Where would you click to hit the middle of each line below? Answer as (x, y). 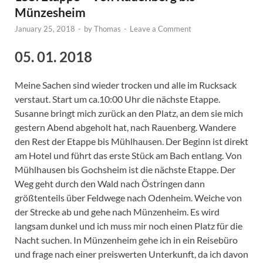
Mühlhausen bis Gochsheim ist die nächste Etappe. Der (125, 170)
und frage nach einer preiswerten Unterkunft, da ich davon (131, 254)
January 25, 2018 (45, 28)
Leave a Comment (161, 28)
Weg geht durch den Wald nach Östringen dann (110, 184)
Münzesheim (50, 12)
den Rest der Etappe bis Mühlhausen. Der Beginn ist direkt (131, 141)
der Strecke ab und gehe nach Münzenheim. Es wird (117, 212)
